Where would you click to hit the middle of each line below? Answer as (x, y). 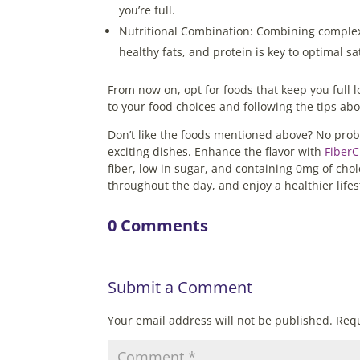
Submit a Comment (180, 287)
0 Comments (158, 225)
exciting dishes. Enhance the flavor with (217, 151)
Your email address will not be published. (221, 320)
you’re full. (147, 10)
